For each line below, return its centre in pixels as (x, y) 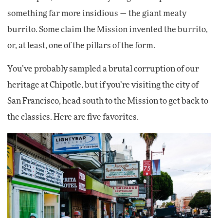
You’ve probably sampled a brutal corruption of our (103, 69)
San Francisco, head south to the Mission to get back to (108, 101)
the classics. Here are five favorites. (73, 118)
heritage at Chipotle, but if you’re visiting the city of (103, 85)
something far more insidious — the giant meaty (97, 14)
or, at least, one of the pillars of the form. (81, 46)
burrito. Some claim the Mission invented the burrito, (108, 30)
